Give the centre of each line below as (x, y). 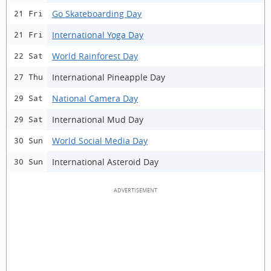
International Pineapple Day (109, 77)
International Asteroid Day (105, 162)
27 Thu (28, 77)
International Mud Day (98, 119)
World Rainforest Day (95, 56)
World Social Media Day (100, 140)
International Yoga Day (98, 34)
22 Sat (28, 56)
